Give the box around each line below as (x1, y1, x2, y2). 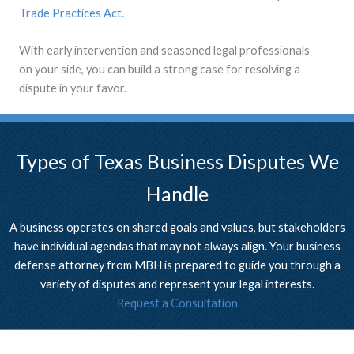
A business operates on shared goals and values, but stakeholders (9, 220, 345, 235)
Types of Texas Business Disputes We (15, 149, 339, 174)
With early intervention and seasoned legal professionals (19, 43, 310, 58)
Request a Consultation (116, 296, 238, 311)
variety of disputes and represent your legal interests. (40, 277, 314, 292)
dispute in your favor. (19, 81, 126, 96)
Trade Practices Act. (19, 6, 124, 20)
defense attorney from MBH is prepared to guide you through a (13, 258, 341, 273)
